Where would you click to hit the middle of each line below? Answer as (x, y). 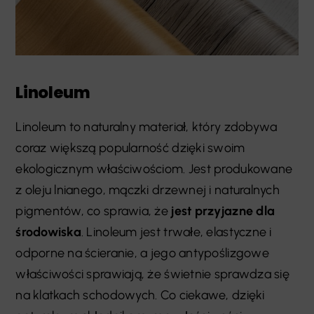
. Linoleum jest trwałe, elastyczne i (176, 232)
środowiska (48, 232)
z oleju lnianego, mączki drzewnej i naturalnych (148, 190)
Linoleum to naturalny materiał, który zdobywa (146, 127)
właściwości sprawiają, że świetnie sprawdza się (152, 274)
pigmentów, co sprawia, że (92, 211)
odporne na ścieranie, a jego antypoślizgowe (142, 253)
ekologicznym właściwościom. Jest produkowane (154, 169)
